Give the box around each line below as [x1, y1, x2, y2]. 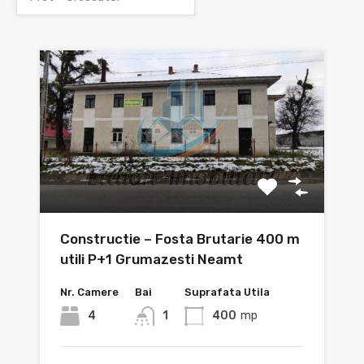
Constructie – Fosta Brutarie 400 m [60, 231, 300, 248]
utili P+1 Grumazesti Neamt [60, 251, 243, 268]
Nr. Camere [60, 286, 119, 299]
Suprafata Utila [184, 286, 270, 299]
